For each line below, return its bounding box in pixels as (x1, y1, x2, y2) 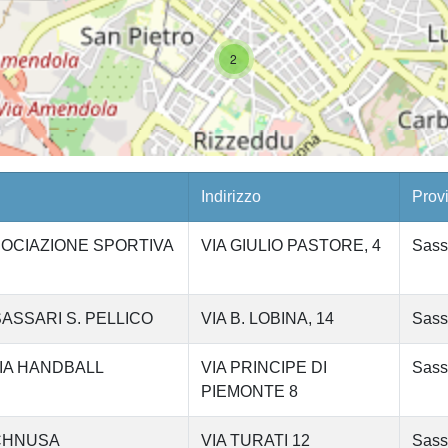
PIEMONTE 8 (200, 382, 298, 400)
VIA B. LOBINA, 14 (200, 309, 334, 327)
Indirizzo (200, 187, 261, 205)
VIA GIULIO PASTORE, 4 (200, 236, 381, 254)
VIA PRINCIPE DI (200, 358, 327, 376)
